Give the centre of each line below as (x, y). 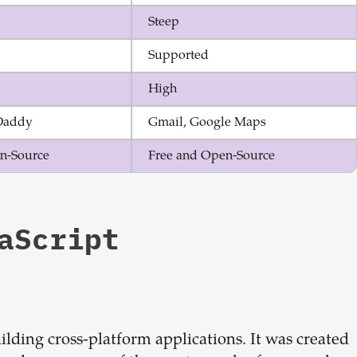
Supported (178, 56)
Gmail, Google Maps (207, 123)
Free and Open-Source (212, 156)
